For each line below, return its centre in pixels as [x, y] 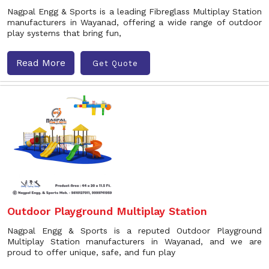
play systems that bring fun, [64, 33]
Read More [41, 63]
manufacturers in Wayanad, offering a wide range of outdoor [134, 22]
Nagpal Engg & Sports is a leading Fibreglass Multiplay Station [134, 11]
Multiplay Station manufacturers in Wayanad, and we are [134, 241]
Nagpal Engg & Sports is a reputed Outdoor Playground [134, 231]
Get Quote [115, 63]
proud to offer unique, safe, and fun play [91, 252]
